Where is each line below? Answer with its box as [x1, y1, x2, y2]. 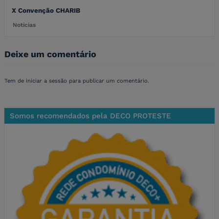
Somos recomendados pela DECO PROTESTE [10, 111, 172, 120]
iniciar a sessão [26, 77, 67, 84]
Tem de [4, 77, 26, 84]
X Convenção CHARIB [12, 6, 80, 15]
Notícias [12, 22, 36, 29]
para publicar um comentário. [67, 77, 149, 84]
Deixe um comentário [4, 48, 96, 59]
